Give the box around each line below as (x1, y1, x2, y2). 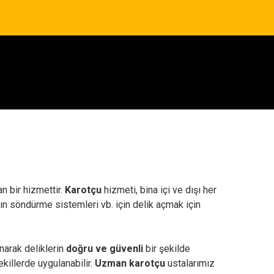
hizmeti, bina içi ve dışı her (102, 184, 217, 196)
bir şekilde (143, 243, 190, 254)
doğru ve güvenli (66, 243, 143, 254)
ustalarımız (165, 257, 215, 269)
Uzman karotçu (95, 257, 165, 269)
